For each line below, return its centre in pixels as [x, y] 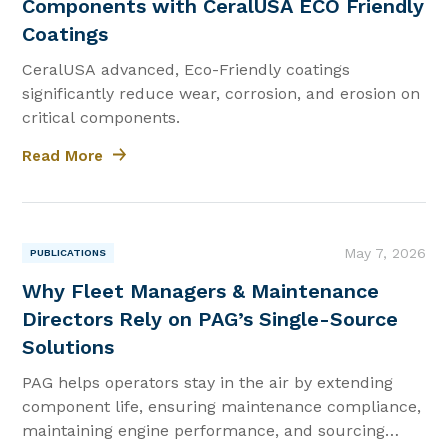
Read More [63, 155]
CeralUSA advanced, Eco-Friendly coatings [186, 70]
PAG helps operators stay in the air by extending [208, 382]
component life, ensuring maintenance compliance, [222, 406]
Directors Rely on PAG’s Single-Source [210, 318]
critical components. [101, 118]
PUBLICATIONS [68, 253]
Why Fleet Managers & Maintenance [201, 290]
